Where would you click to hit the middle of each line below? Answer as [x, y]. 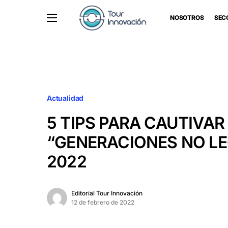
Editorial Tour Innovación [107, 193]
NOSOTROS [187, 18]
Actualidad [65, 98]
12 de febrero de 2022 [103, 202]
